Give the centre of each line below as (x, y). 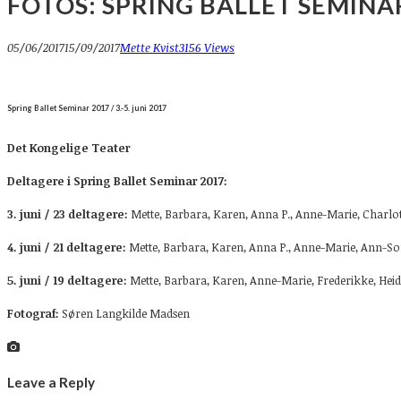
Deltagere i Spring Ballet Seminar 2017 (115, 181)
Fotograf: (33, 314)
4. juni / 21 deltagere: (68, 247)
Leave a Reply (51, 382)
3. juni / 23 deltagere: (69, 214)
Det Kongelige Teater (68, 148)
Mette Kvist (149, 47)
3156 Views (207, 47)
